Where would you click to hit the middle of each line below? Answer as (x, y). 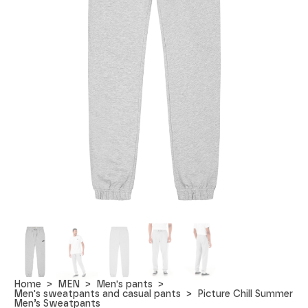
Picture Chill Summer (245, 294)
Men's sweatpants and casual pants (98, 294)
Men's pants (125, 284)
